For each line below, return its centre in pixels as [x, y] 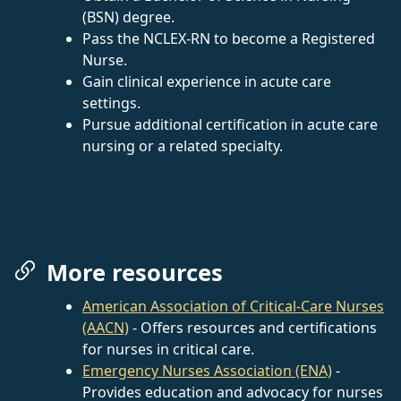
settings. [111, 102]
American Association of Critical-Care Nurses [233, 306]
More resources [135, 272]
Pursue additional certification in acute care [230, 124]
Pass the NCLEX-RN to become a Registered [229, 38]
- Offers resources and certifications [253, 327]
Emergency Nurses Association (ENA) [207, 370]
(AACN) [106, 327]
